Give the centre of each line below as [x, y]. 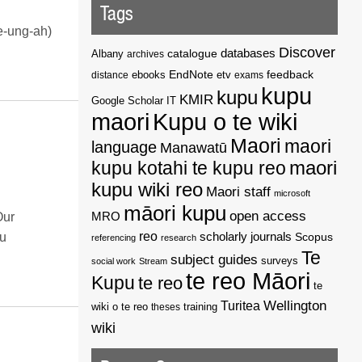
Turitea [241, 305]
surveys [280, 260]
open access [268, 216]
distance [110, 74]
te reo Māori [248, 281]
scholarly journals [246, 236]
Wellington [295, 305]
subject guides [215, 259]
